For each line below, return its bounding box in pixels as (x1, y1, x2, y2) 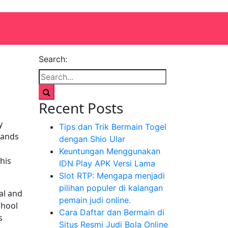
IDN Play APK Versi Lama (59, 158, 155, 168)
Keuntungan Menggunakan (59, 146, 160, 156)
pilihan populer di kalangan (59, 183, 163, 193)
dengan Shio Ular (59, 134, 125, 144)
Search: (39, 54, 67, 64)
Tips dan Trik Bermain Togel (59, 122, 166, 132)
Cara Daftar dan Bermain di (59, 207, 164, 217)
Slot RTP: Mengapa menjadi (59, 170, 165, 181)
